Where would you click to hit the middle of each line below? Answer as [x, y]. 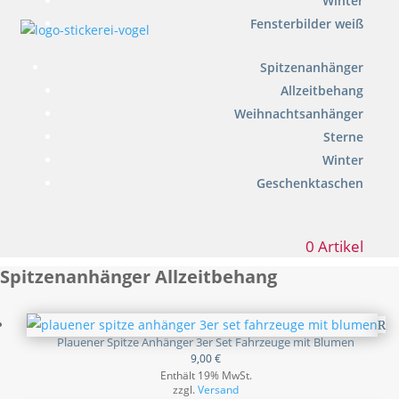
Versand [218, 390]
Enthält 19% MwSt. [206, 375]
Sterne [343, 137]
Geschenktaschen [310, 183]
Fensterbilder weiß [307, 24]
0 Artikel [334, 246]
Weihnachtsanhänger [299, 114]
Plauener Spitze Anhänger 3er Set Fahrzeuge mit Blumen [206, 342]
